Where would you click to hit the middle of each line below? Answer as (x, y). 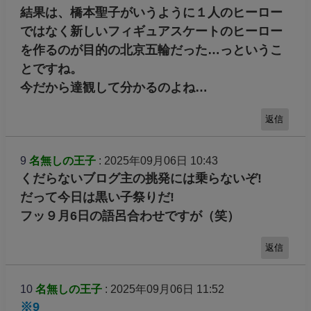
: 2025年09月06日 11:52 (163, 289)
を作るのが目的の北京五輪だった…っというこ (151, 50)
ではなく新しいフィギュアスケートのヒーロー (151, 32)
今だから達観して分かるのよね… (114, 88)
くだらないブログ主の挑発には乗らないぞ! (141, 178)
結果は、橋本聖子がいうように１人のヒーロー (151, 13)
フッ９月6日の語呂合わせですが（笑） (129, 216)
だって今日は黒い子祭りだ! (97, 197)
